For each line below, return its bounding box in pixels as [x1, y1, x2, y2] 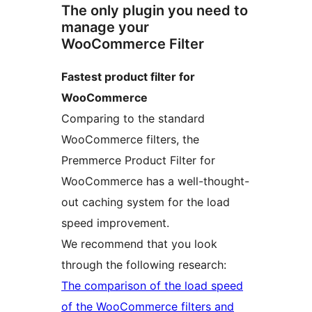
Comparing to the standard [61, 111, 205, 125]
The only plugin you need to [61, 1, 248, 19]
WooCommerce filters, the [61, 132, 199, 146]
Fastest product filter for [61, 69, 195, 84]
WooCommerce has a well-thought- [61, 173, 249, 188]
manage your [61, 18, 149, 36]
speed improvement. [61, 215, 169, 230]
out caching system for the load [61, 194, 230, 209]
